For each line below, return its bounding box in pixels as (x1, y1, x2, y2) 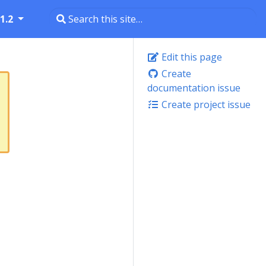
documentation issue (147, 81, 240, 94)
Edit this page (159, 50, 222, 64)
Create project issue (159, 98, 251, 111)
